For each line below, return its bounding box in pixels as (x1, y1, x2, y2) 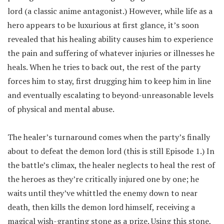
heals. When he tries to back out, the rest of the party (7, 61, 200, 72)
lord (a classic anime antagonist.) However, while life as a (7, 5, 212, 16)
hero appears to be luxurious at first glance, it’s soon (7, 19, 199, 30)
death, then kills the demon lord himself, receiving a (7, 201, 195, 212)
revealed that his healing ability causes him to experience (7, 33, 213, 44)
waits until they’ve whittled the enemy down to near (7, 187, 197, 198)
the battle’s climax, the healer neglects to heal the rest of (7, 159, 215, 170)
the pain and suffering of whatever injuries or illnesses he (7, 47, 214, 58)
